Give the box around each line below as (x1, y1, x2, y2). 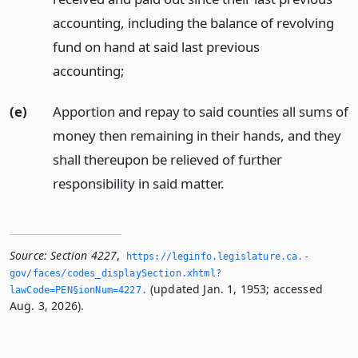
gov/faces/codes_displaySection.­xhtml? (10, 268, 221, 280)
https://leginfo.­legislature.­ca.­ (125, 251, 309, 263)
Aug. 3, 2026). (10, 298, 85, 314)
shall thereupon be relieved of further (52, 150, 282, 169)
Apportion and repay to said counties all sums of (52, 102, 348, 121)
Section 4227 (50, 248, 117, 264)
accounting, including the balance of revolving (52, 14, 334, 33)
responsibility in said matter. (52, 174, 225, 193)
